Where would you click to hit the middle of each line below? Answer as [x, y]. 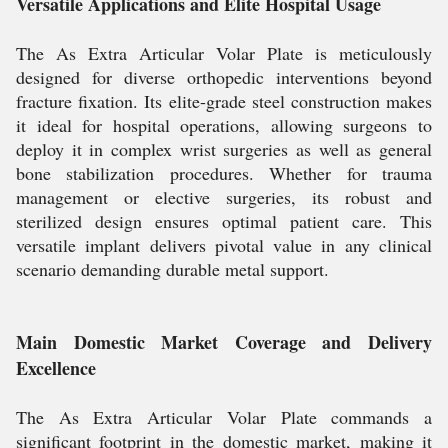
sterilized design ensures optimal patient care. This [224, 221]
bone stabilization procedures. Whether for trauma [224, 173]
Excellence [56, 368]
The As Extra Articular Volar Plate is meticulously [224, 53]
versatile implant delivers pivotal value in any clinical [224, 245]
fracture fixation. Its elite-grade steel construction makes [224, 101]
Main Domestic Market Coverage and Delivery [224, 342]
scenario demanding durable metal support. [172, 269]
